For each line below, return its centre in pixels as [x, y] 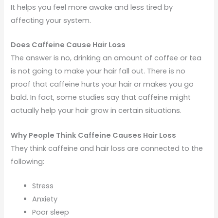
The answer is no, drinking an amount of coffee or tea [106, 58]
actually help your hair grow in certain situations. [96, 111]
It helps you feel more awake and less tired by [92, 8]
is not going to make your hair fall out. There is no [98, 71]
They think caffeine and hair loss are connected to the [107, 148]
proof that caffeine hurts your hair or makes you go [102, 84]
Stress [43, 186]
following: [28, 161]
